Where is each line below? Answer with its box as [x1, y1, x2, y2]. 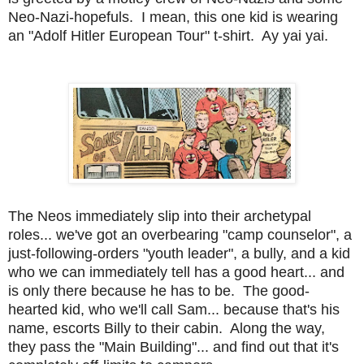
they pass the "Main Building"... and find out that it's [8, 338, 339, 355]
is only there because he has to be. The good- [8, 282, 310, 299]
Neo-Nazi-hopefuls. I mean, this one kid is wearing [8, 8, 338, 25]
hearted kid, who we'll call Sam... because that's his [8, 301, 340, 318]
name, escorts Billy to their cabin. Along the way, [8, 319, 325, 336]
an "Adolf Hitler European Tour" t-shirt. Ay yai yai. [8, 27, 328, 44]
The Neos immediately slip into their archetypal [8, 207, 311, 224]
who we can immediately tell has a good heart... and [8, 263, 344, 280]
